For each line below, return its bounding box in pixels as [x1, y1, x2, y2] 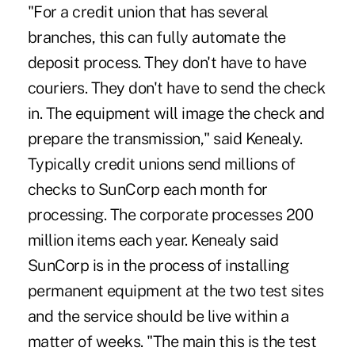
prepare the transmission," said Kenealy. [27, 128, 303, 148]
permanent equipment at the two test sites [27, 281, 324, 300]
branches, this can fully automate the [27, 27, 286, 47]
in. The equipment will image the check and [27, 103, 325, 123]
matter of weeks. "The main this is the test [27, 331, 317, 351]
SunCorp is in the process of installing [27, 255, 289, 275]
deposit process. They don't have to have [27, 52, 307, 72]
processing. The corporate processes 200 [27, 204, 314, 224]
